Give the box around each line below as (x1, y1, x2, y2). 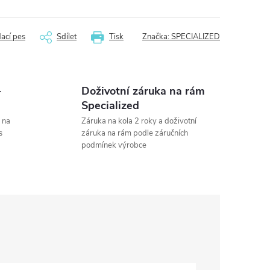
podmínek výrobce (81, 140, 146, 151)
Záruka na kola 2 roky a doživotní (81, 116, 196, 127)
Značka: (142, 31, 171, 42)
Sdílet (57, 31, 77, 42)
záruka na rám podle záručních (81, 128, 188, 139)
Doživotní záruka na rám (81, 84, 205, 98)
